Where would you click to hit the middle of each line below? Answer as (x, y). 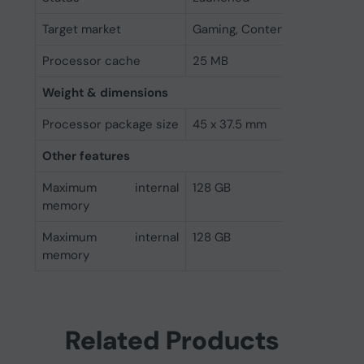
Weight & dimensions (105, 93)
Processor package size (110, 124)
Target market (81, 29)
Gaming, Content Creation (267, 29)
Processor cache (91, 61)
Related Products (172, 340)
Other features (86, 156)
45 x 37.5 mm (229, 124)
